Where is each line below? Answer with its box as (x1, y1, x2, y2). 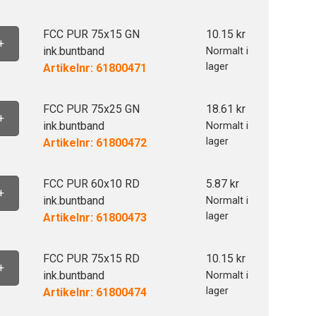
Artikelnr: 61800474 (42, 286, 147, 299)
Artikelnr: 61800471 (42, 61, 147, 75)
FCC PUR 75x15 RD (42, 252, 140, 265)
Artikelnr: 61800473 (42, 211, 147, 224)
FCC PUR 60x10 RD (42, 177, 140, 190)
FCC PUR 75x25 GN (42, 102, 140, 116)
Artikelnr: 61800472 (42, 136, 147, 150)
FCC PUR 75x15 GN (42, 28, 140, 41)
